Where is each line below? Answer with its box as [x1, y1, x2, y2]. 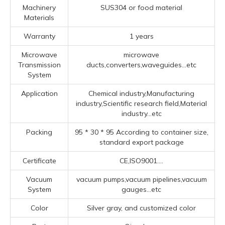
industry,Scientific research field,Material [76, 99, 207, 108]
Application [21, 89, 58, 98]
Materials [24, 13, 54, 22]
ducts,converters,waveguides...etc [86, 60, 196, 69]
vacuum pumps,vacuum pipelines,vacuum [76, 175, 207, 184]
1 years [129, 32, 154, 41]
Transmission [18, 60, 61, 69]
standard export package [99, 138, 184, 147]
